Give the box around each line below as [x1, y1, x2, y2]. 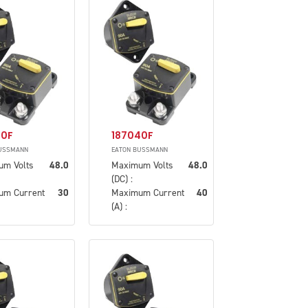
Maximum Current [111, 186, 184, 199]
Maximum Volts [111, 158, 173, 172]
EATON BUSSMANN [111, 144, 168, 154]
